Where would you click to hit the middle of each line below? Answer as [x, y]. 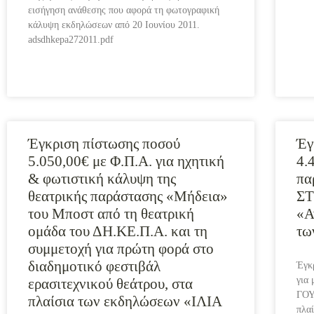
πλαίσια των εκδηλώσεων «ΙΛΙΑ [125, 301]
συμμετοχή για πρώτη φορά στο [121, 249]
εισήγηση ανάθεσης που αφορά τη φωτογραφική [124, 10]
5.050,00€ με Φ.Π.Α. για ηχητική [126, 161]
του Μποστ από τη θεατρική [111, 214]
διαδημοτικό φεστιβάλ [94, 266]
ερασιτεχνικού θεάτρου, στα [110, 284]
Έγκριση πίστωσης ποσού [104, 144]
